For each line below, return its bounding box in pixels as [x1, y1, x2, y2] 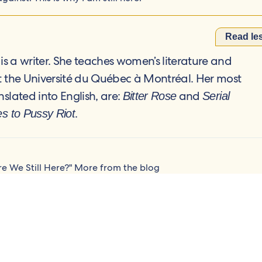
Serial [202, 89, 230, 102]
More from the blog [74, 161, 160, 174]
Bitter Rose [122, 89, 177, 102]
